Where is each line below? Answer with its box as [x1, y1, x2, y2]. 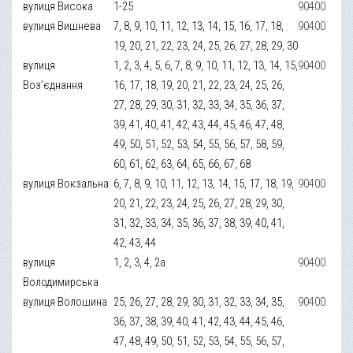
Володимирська [23, 274, 99, 289]
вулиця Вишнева [23, 18, 102, 33]
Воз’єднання [23, 77, 84, 92]
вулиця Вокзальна [23, 176, 110, 191]
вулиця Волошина [23, 294, 108, 309]
